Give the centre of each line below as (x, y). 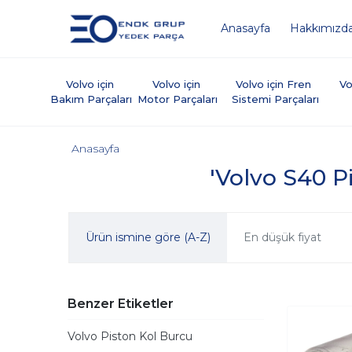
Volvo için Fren (275, 84)
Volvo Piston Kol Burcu (130, 336)
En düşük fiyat (282, 237)
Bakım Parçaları (92, 99)
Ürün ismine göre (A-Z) (148, 237)
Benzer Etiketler (121, 304)
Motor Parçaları (178, 99)
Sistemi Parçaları (275, 99)
